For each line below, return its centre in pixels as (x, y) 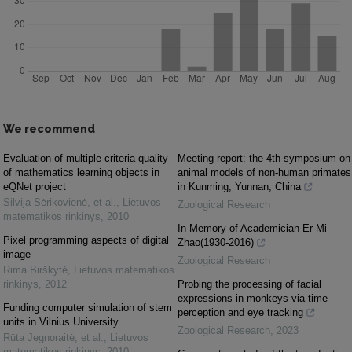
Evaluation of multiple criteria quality (86, 158)
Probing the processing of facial (249, 284)
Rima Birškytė (35, 269)
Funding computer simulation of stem (88, 307)
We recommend (49, 128)
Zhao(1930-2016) (216, 242)
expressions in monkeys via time (253, 298)
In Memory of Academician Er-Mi (252, 228)
